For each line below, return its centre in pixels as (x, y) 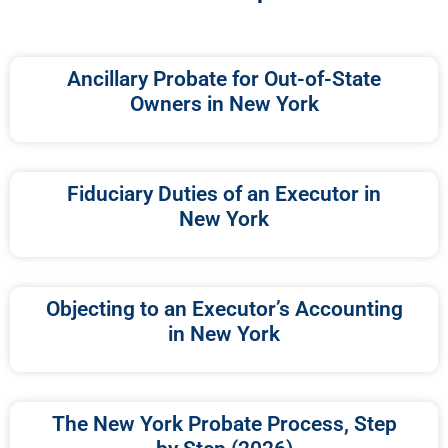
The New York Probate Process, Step (224, 423)
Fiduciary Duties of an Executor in (224, 193)
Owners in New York (224, 103)
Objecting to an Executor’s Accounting (224, 308)
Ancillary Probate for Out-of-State (224, 78)
